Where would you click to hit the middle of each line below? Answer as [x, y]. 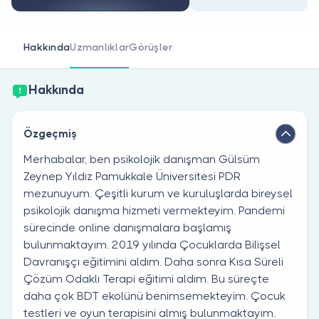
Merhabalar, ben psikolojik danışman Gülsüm [142, 159]
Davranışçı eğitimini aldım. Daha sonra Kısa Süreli [153, 261]
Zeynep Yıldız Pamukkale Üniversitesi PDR [132, 176]
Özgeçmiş [50, 134]
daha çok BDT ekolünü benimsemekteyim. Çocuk [155, 296]
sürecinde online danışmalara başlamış [127, 227]
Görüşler [151, 47]
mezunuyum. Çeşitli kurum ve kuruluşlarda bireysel [158, 193]
